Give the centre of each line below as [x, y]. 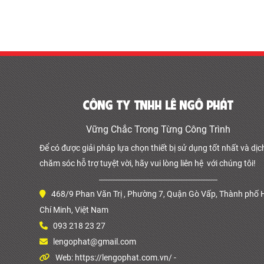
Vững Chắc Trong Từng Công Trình [159, 129]
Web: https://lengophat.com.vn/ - [116, 257]
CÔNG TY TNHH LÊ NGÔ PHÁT [159, 106]
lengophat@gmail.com [95, 241]
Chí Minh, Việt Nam [74, 209]
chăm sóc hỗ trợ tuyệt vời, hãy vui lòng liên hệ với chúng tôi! [148, 163]
